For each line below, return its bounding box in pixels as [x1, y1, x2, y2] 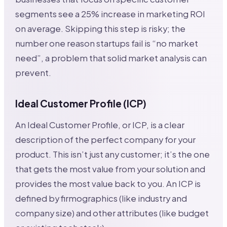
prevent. [15, 67, 52, 79]
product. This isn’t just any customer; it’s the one [15, 149, 210, 160]
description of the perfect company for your [15, 134, 196, 145]
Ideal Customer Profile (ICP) [15, 97, 147, 110]
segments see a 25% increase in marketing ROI [15, 9, 206, 20]
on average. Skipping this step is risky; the [15, 23, 186, 34]
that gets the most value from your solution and [15, 164, 206, 175]
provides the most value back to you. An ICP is [15, 178, 201, 190]
